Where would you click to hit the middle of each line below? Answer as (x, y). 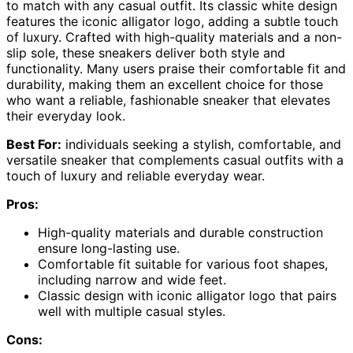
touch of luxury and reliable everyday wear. (136, 175)
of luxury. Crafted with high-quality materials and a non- (174, 37)
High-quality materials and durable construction (180, 232)
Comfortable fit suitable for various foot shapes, (183, 264)
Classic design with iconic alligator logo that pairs (187, 295)
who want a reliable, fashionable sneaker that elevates (168, 100)
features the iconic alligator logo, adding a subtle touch (172, 21)
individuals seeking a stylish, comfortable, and (201, 144)
